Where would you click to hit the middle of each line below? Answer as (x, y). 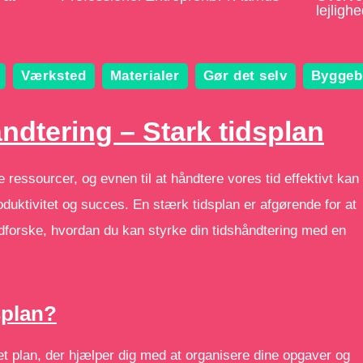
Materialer (145, 76)
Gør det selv (245, 76)
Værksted (53, 76)
